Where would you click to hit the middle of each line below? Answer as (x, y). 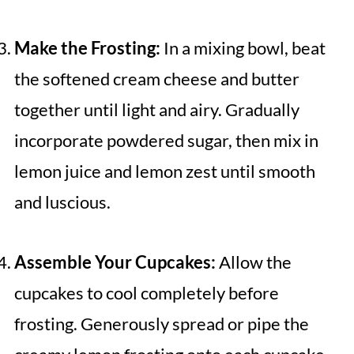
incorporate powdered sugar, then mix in (166, 141)
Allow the (253, 262)
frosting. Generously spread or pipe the (161, 324)
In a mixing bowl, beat (243, 48)
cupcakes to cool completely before (146, 293)
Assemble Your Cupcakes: (115, 262)
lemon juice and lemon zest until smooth (164, 171)
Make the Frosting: (87, 48)
